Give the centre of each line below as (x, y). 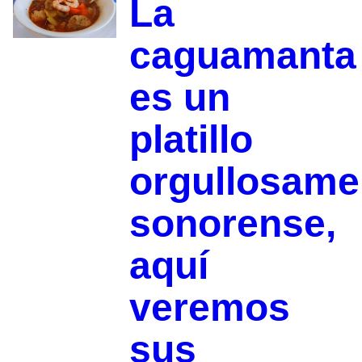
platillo (191, 139)
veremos (209, 307)
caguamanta (242, 55)
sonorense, (232, 223)
